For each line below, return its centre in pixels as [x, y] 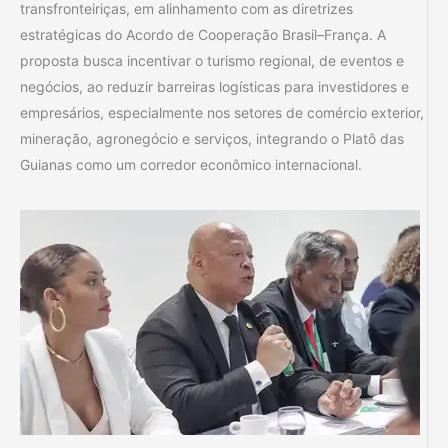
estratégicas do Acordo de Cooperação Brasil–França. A [203, 34]
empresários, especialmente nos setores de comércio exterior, [222, 112]
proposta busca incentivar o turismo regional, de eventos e [212, 60]
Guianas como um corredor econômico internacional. [191, 164]
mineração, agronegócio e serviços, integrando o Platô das [212, 138]
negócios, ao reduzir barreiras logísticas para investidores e [214, 86]
